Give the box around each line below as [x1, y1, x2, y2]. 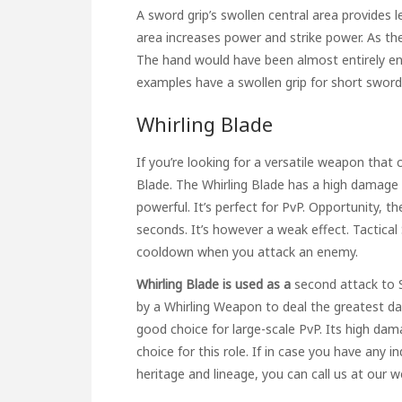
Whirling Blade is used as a [136, 275, 291, 293]
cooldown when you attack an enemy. [136, 242, 358, 260]
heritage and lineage [136, 364, 255, 382]
